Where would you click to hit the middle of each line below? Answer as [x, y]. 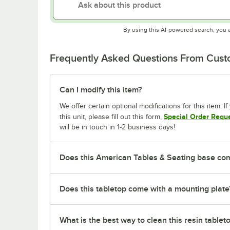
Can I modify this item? [101, 90]
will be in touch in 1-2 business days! [117, 127]
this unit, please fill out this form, [112, 117]
